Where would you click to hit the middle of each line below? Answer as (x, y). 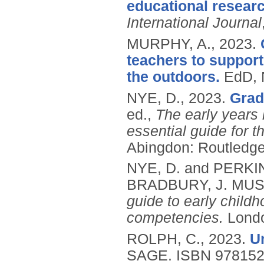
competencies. (175, 218)
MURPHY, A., (173, 44)
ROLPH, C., (168, 239)
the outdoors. (173, 77)
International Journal (194, 23)
